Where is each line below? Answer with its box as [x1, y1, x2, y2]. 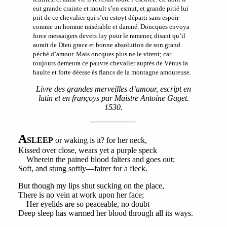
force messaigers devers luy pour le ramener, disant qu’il [33, 32, 185, 40]
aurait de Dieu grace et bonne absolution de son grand [33, 41, 180, 49]
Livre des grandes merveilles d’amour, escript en [36, 85, 191, 94]
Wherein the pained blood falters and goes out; [18, 155, 175, 164]
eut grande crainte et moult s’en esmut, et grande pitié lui [33, 5, 188, 13]
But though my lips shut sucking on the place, [18, 181, 164, 191]
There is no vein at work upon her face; [18, 191, 144, 200]
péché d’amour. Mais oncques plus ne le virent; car [33, 50, 171, 58]
